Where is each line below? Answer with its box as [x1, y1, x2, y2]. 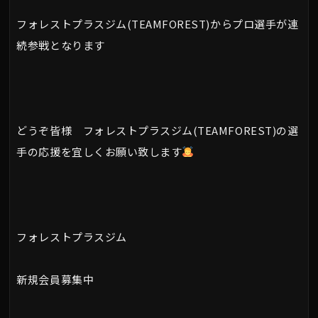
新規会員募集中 [16, 271, 94, 287]
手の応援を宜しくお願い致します [16, 143, 182, 159]
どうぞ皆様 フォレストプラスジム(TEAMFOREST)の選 [16, 122, 299, 138]
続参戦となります [16, 37, 105, 53]
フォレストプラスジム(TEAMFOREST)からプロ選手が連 [16, 16, 299, 31]
